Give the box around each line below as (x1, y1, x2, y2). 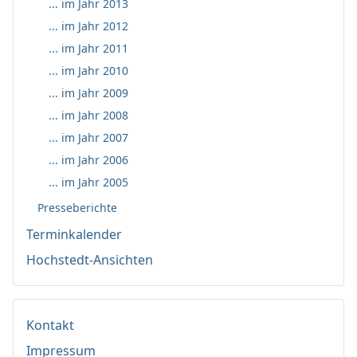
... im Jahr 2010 (49, 63, 128, 79)
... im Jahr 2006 (49, 152, 128, 168)
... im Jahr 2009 (49, 85, 128, 101)
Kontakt (26, 316, 74, 335)
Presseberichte (37, 199, 117, 215)
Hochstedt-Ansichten (26, 251, 153, 269)
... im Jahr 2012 (49, 18, 128, 34)
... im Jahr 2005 (49, 175, 128, 190)
